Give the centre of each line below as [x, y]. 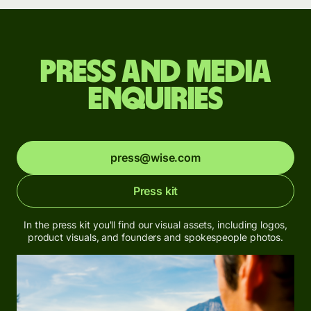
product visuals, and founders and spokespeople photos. [155, 237]
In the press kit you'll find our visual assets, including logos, [155, 224]
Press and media [155, 72]
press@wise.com [155, 157]
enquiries [155, 99]
